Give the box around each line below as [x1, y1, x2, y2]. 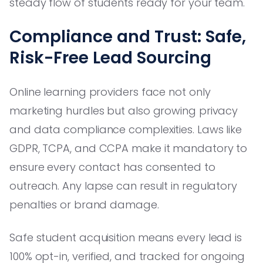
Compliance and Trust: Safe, [9, 25, 246, 48]
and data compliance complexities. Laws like [9, 122, 242, 137]
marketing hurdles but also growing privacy [9, 103, 238, 118]
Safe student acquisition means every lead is [9, 230, 242, 245]
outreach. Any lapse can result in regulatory [9, 178, 238, 193]
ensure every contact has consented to [9, 159, 215, 174]
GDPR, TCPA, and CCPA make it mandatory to [9, 140, 248, 156]
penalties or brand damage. [9, 197, 159, 212]
